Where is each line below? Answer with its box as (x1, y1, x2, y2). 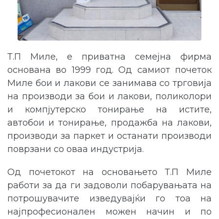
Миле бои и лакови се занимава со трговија (7, 77, 212, 88)
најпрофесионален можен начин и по (7, 206, 212, 217)
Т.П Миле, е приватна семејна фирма (7, 51, 212, 62)
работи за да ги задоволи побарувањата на (7, 179, 212, 191)
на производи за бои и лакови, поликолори (7, 90, 212, 102)
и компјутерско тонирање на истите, (7, 104, 212, 115)
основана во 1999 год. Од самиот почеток (7, 64, 212, 75)
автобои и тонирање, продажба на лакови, (7, 117, 212, 128)
